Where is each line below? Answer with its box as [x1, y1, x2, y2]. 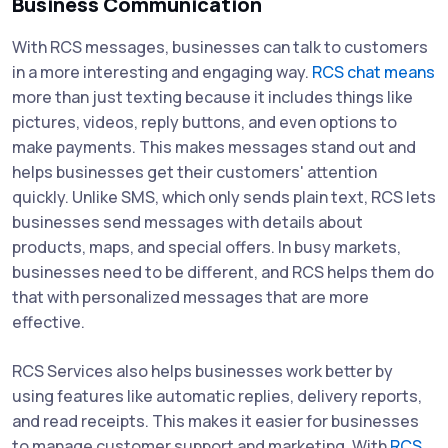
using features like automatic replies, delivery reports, [12, 385, 422, 408]
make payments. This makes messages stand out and [12, 136, 416, 159]
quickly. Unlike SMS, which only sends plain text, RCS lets [12, 186, 436, 209]
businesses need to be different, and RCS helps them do [12, 261, 434, 284]
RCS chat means [312, 61, 435, 84]
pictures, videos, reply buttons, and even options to [12, 111, 397, 134]
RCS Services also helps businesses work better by [12, 360, 393, 383]
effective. [12, 311, 85, 334]
